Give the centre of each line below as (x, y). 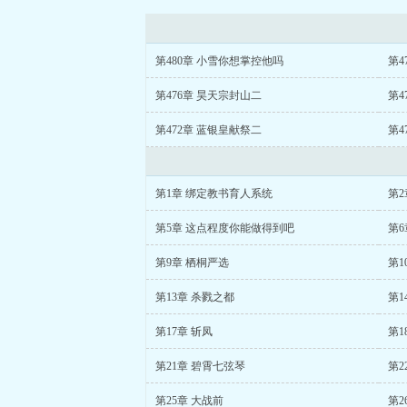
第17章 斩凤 (184, 332)
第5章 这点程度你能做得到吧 (225, 228)
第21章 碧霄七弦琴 (200, 366)
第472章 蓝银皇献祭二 (208, 130)
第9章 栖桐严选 (192, 263)
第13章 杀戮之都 (195, 297)
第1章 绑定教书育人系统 (214, 194)
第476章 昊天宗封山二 (208, 95)
